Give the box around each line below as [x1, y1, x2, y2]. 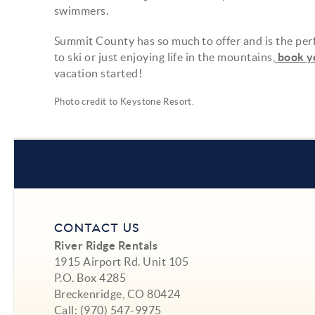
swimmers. [54, 4, 109, 17]
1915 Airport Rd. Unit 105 [54, 255, 188, 269]
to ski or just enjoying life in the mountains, [54, 50, 276, 63]
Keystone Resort [120, 96, 192, 107]
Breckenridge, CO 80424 [54, 288, 181, 301]
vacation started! [54, 66, 145, 79]
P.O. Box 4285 [54, 271, 127, 285]
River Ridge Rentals [54, 239, 158, 252]
